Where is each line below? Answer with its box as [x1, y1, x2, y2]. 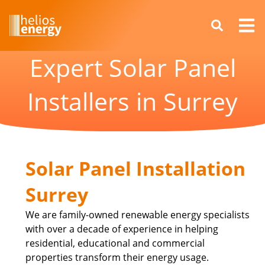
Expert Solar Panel [29, 51, 236, 84]
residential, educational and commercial [25, 236, 205, 250]
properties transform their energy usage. [25, 250, 211, 264]
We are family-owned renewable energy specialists [25, 208, 250, 221]
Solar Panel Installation [25, 155, 245, 181]
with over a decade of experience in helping [25, 222, 218, 235]
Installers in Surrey [27, 85, 238, 118]
